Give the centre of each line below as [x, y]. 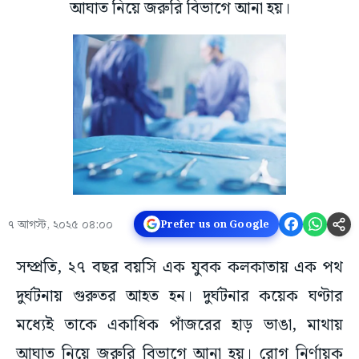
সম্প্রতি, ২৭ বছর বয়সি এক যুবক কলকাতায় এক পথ [179, 268]
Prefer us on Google [214, 224]
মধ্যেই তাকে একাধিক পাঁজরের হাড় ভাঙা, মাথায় [179, 326]
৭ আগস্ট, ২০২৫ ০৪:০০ [61, 226]
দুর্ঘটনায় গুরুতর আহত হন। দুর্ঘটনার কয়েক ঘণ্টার [179, 297]
